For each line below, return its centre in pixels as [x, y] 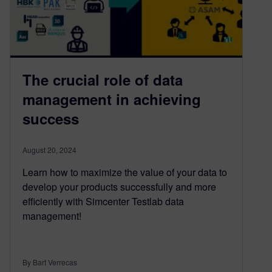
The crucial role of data [103, 79]
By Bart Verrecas [50, 262]
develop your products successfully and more [119, 186]
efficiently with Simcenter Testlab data [103, 201]
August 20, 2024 [49, 149]
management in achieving [112, 99]
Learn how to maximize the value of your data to [125, 172]
